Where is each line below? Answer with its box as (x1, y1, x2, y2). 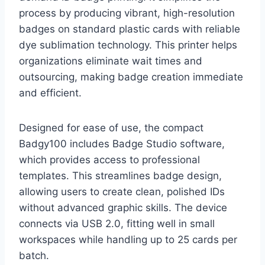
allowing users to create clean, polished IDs (19, 185, 225, 198)
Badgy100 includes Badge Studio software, (19, 137, 225, 150)
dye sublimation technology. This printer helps (19, 38, 237, 51)
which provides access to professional (19, 153, 200, 166)
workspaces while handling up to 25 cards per (19, 233, 237, 245)
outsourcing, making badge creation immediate (19, 70, 243, 83)
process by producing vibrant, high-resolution (19, 7, 235, 19)
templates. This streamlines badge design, (19, 169, 222, 182)
